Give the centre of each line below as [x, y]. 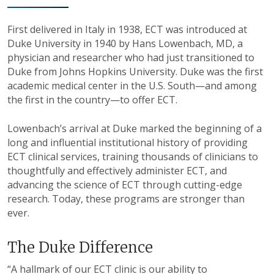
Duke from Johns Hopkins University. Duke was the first [135, 72]
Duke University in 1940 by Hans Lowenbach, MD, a [125, 44]
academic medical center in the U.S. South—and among [132, 86]
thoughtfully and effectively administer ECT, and [117, 171]
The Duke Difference [80, 247]
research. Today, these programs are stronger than [126, 199]
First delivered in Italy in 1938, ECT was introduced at [127, 30]
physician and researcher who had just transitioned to [131, 58]
